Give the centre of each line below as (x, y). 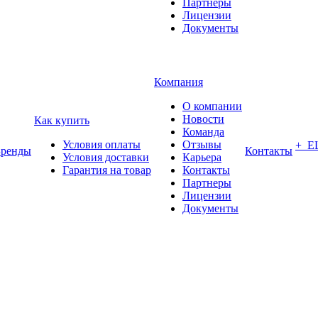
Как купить (62, 120)
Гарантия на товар (107, 170)
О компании (212, 106)
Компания (179, 82)
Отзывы (202, 144)
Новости (203, 119)
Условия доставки (106, 157)
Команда (203, 132)
